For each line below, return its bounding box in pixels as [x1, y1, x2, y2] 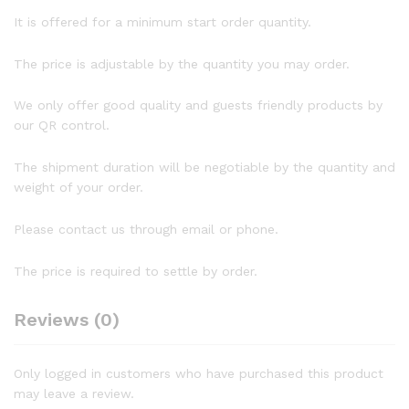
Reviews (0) [14, 308, 120, 330]
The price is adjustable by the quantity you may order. [14, 56, 350, 71]
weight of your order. [14, 180, 143, 195]
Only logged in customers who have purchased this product [14, 365, 383, 381]
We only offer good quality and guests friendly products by [14, 98, 383, 113]
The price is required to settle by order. [14, 263, 257, 278]
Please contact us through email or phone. [14, 221, 278, 236]
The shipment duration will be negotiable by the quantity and [14, 160, 395, 175]
